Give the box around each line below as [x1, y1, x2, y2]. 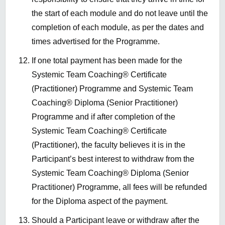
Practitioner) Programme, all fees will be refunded [32, 183, 207, 192]
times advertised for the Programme [32, 37, 158, 46]
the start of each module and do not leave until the [32, 9, 208, 18]
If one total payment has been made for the [32, 56, 182, 65]
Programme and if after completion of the [32, 113, 175, 122]
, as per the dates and [128, 23, 204, 32]
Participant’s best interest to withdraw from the [32, 155, 194, 164]
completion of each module [32, 23, 128, 32]
